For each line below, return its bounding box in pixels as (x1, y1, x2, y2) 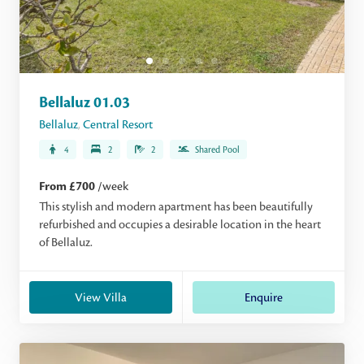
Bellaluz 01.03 (39, 93, 130, 112)
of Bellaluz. (39, 235, 93, 249)
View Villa (74, 290, 127, 305)
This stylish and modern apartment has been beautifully (39, 199, 313, 214)
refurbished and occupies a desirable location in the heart (39, 217, 321, 232)
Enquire (244, 290, 283, 305)
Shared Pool (195, 144, 240, 155)
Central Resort (83, 117, 153, 132)
